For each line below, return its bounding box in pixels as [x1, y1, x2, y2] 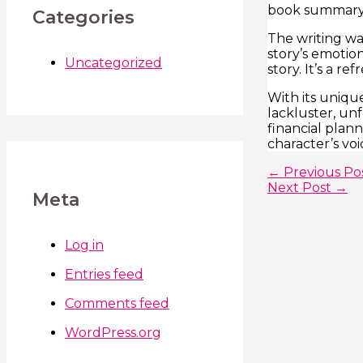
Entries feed [65, 266, 143, 282]
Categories [32, 6, 135, 29]
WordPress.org [65, 324, 161, 340]
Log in [65, 237, 104, 253]
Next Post [267, 179, 335, 195]
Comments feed [65, 295, 169, 311]
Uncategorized [65, 55, 162, 71]
